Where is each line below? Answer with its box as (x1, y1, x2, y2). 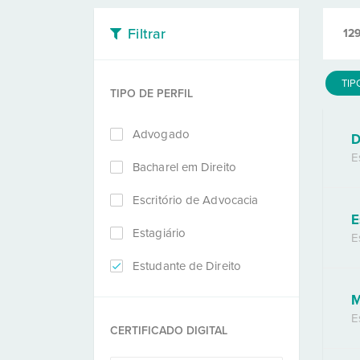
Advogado (133, 127, 190, 141)
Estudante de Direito (133, 259, 241, 273)
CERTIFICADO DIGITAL (110, 324, 227, 337)
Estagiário (133, 226, 186, 240)
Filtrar (128, 25, 166, 43)
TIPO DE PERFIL (110, 87, 193, 100)
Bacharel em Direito (133, 160, 236, 174)
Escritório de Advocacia (133, 193, 259, 207)
